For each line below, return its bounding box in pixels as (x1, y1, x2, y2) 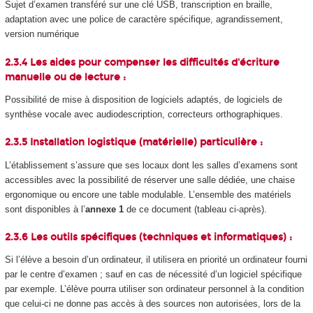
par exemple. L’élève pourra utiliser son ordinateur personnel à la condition (4, 284, 304, 295)
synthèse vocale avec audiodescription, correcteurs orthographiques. (4, 108, 283, 119)
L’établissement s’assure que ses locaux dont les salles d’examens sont (4, 159, 298, 170)
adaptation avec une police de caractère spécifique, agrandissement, (4, 14, 283, 25)
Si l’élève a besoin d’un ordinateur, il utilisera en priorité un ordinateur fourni (4, 254, 307, 265)
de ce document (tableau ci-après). (123, 203, 267, 214)
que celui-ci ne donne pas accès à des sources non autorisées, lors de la (4, 298, 300, 310)
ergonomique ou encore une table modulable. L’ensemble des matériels (4, 189, 291, 200)
